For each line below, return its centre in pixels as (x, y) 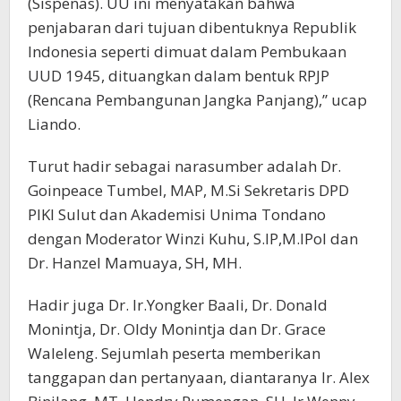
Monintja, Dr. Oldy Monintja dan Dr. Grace (177, 328)
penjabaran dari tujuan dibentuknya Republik (192, 27)
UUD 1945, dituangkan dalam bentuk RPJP (179, 75)
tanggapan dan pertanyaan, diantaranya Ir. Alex (199, 377)
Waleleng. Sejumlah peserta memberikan (174, 353)
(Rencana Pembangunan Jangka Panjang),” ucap (197, 99)
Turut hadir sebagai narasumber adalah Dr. (184, 166)
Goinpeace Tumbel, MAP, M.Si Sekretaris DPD (188, 190)
